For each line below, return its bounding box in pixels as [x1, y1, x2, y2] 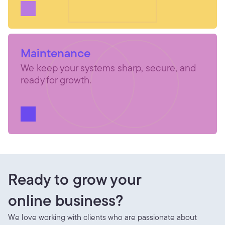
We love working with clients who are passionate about [8, 212, 197, 222]
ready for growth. [21, 73, 91, 86]
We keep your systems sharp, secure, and [21, 61, 196, 74]
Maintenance [21, 45, 90, 60]
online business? [8, 190, 123, 210]
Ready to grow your [8, 169, 142, 189]
